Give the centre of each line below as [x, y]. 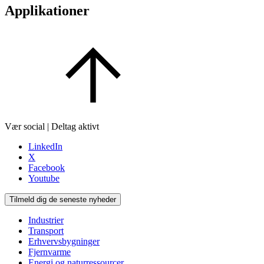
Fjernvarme [49, 252]
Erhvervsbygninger [64, 241]
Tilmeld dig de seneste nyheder [63, 199]
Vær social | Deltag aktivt [52, 126]
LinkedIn [45, 146]
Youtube [44, 178]
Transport [46, 230]
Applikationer [47, 10]
